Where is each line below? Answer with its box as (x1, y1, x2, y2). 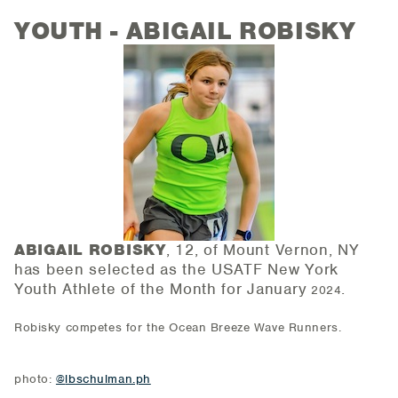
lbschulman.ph (65, 371, 151, 387)
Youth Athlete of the (14, 279, 165, 299)
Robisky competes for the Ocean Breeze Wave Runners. (14, 320, 342, 336)
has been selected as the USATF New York (14, 259, 339, 280)
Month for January (164, 279, 307, 299)
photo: (14, 371, 56, 387)
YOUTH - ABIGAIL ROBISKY (14, 16, 356, 47)
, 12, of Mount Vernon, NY (165, 240, 360, 260)
